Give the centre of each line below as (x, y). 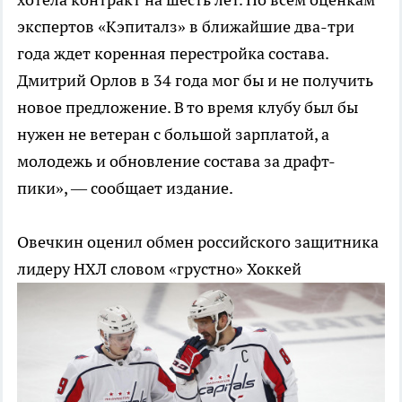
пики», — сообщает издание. (125, 188)
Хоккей (274, 269)
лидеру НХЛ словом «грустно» (132, 269)
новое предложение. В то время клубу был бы (188, 108)
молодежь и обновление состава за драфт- (176, 162)
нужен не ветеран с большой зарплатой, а (173, 135)
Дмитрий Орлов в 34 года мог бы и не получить (195, 81)
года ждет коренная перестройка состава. (173, 54)
